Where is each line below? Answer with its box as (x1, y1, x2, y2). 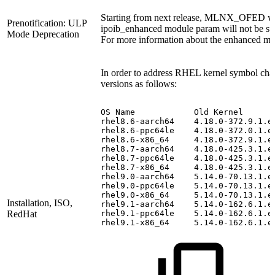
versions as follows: (101, 78, 177, 89)
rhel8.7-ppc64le (101, 153, 174, 163)
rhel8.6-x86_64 (101, 134, 169, 144)
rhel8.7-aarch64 (101, 144, 174, 153)
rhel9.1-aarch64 (101, 199, 174, 209)
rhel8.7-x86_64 (101, 162, 169, 172)
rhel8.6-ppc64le (101, 125, 174, 135)
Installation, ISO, (7, 197, 72, 208)
